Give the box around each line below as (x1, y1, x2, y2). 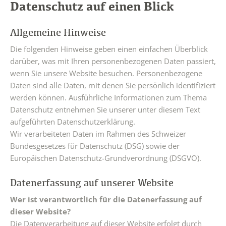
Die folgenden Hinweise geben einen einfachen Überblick (10, 44, 208, 54)
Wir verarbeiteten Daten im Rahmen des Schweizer (10, 129, 186, 139)
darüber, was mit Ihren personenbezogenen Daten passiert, (10, 56, 216, 66)
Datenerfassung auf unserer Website (10, 177, 174, 189)
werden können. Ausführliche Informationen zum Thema (10, 92, 207, 102)
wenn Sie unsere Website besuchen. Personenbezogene (10, 68, 202, 78)
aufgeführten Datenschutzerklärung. (10, 117, 135, 127)
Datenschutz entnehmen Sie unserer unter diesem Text (10, 104, 200, 115)
